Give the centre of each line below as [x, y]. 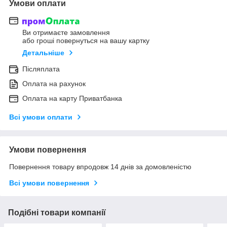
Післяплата [41, 69]
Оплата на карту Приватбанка [72, 99]
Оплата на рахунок [54, 84]
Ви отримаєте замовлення [66, 33]
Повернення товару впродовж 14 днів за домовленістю [100, 167]
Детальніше [43, 53]
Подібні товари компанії [57, 213]
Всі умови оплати [41, 117]
